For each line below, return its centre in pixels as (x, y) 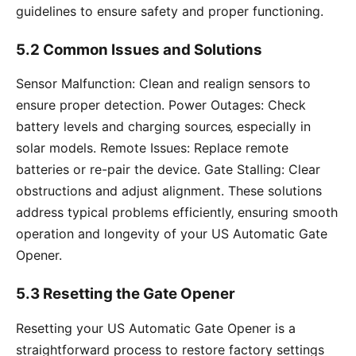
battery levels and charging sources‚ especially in (163, 127)
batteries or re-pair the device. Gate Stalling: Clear (168, 170)
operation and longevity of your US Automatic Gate (172, 234)
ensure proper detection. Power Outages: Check (161, 105)
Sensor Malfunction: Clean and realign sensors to (163, 84)
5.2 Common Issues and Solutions (139, 49)
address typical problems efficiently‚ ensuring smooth (177, 213)
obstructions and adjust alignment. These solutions (169, 191)
